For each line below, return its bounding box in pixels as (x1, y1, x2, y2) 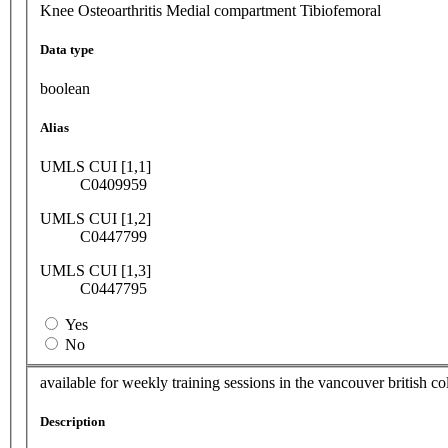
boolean (40, 80, 90, 97)
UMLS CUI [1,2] (40, 210, 151, 228)
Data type (40, 41, 94, 57)
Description (40, 414, 105, 430)
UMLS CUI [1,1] (40, 158, 151, 176)
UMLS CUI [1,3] (40, 262, 151, 280)
